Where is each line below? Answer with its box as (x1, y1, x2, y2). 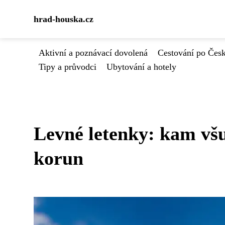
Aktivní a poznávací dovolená (39, 48, 148, 58)
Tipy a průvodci (39, 62, 96, 72)
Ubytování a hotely (106, 62, 176, 72)
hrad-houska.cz (34, 14, 93, 24)
